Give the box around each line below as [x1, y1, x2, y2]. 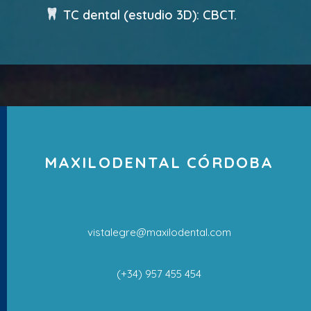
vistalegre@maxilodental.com [87, 225, 231, 239]
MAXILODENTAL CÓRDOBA [44, 152, 274, 172]
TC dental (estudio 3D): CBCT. [59, 6, 237, 23]
